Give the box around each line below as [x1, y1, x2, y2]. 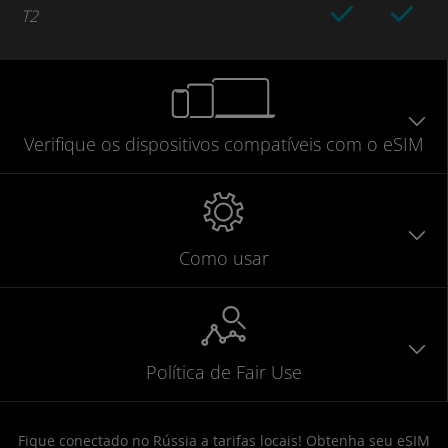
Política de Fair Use [145, 359, 302, 384]
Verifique [23, 131, 96, 156]
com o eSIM [325, 131, 424, 156]
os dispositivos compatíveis [100, 131, 321, 156]
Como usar [178, 245, 269, 270]
